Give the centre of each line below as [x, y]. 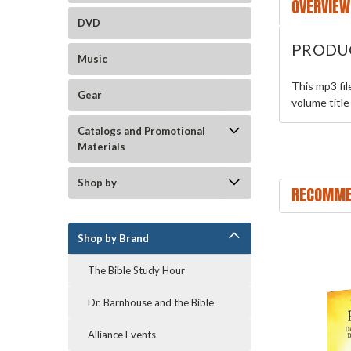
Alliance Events [122, 335]
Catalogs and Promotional [141, 131]
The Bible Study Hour [136, 270]
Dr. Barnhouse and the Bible [151, 302]
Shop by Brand [113, 238]
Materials [101, 147]
